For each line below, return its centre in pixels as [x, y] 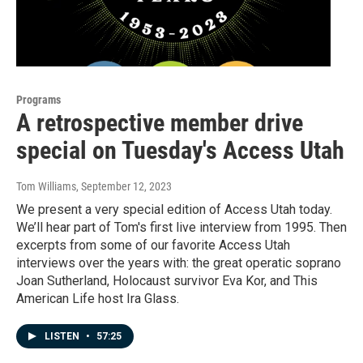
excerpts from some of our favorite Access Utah [153, 245]
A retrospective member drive [160, 122]
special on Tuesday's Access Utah [180, 150]
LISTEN [63, 336]
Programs [38, 99]
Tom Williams [46, 186]
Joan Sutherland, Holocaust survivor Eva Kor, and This [167, 280]
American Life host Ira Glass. [98, 298]
